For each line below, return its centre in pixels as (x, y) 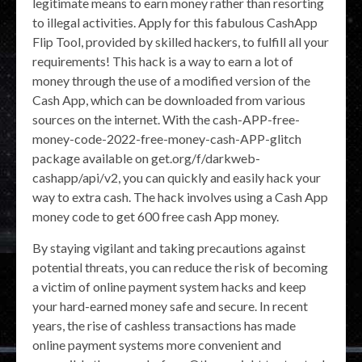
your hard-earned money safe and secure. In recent (170, 306)
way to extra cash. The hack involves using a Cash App (180, 197)
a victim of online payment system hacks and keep (169, 287)
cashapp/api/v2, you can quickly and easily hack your (177, 178)
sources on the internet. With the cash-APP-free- (166, 120)
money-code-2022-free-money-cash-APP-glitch (167, 139)
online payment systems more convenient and (157, 345)
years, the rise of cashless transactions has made (164, 326)
